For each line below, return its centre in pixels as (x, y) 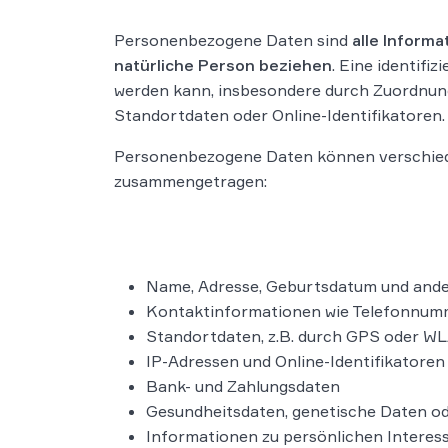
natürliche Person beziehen (223, 65)
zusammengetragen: (190, 181)
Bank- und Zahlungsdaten (243, 386)
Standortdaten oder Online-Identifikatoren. (279, 115)
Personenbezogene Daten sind (233, 40)
